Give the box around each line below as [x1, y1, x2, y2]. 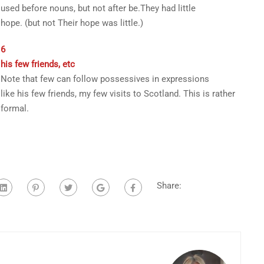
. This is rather [178, 88, 235, 99]
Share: [156, 180, 181, 191]
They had [140, 2, 178, 14]
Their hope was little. [57, 17, 140, 28]
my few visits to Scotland [78, 88, 179, 99]
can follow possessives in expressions [56, 73, 209, 84]
